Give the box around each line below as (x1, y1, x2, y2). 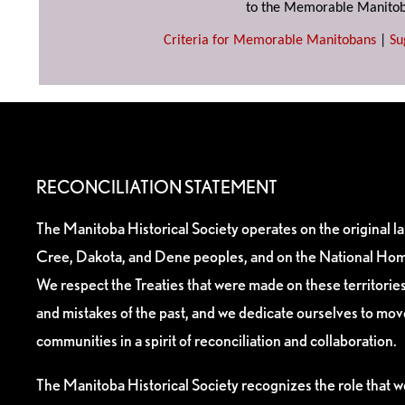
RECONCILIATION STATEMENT (36, 175, 278, 198)
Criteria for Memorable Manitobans (164, 33, 376, 49)
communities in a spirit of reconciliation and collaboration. (36, 330, 397, 350)
